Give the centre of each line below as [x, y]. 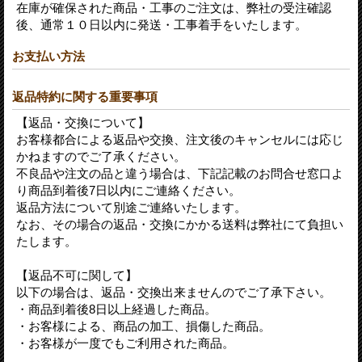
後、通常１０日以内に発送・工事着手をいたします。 [162, 24]
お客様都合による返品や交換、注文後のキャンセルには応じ [180, 139]
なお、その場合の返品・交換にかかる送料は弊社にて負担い [180, 224]
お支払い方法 [48, 56]
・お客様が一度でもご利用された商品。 [125, 343]
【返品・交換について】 [83, 122]
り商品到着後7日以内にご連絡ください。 [128, 190]
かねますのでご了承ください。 [101, 156]
